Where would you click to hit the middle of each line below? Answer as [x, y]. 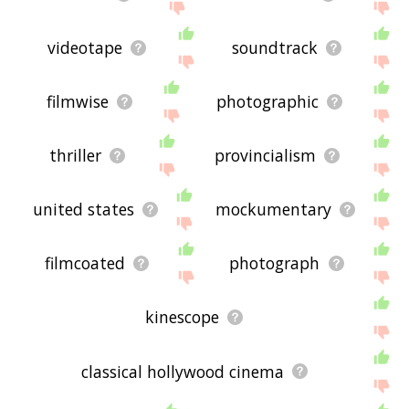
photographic [267, 102]
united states [84, 210]
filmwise [77, 102]
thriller [75, 156]
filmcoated [84, 263]
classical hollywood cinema [182, 371]
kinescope [183, 317]
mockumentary [274, 210]
